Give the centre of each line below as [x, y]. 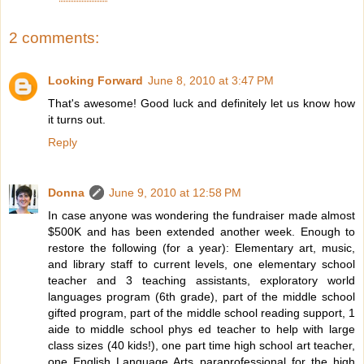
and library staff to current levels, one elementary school [201, 264]
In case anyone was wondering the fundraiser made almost [201, 215]
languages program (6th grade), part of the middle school [201, 296]
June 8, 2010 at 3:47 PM [211, 80]
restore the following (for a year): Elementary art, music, [201, 247]
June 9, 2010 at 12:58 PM [175, 192]
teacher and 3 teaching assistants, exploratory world [201, 280]
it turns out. [77, 119]
